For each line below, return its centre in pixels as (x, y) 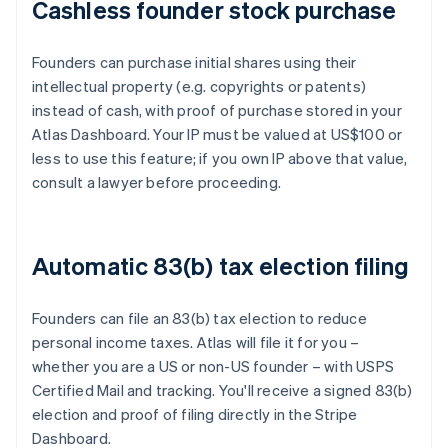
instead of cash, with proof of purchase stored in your (217, 110)
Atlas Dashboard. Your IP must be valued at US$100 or (217, 134)
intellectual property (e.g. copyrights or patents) (199, 86)
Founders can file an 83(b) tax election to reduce (199, 318)
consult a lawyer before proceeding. (156, 182)
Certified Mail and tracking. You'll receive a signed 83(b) (222, 390)
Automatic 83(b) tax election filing (221, 266)
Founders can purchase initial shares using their (194, 62)
